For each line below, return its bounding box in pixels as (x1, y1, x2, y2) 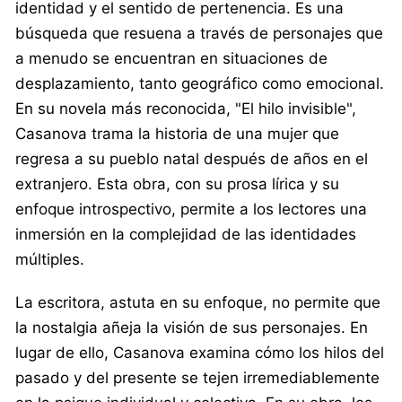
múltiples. (15, 249, 84, 268)
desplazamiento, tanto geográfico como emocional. (15, 74, 384, 92)
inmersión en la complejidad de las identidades (15, 224, 356, 243)
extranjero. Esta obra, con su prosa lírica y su (15, 174, 339, 193)
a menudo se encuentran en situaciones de (15, 48, 328, 67)
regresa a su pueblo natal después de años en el (15, 149, 368, 168)
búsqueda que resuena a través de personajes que (15, 23, 383, 42)
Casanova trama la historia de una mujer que (15, 124, 339, 143)
